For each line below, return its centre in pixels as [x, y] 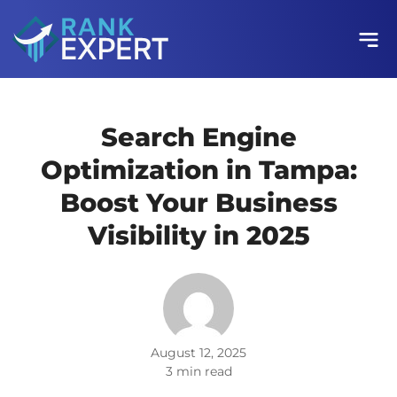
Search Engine [198, 137]
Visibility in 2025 [198, 235]
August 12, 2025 [198, 353]
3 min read [198, 371]
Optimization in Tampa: [198, 170]
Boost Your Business [198, 202]
